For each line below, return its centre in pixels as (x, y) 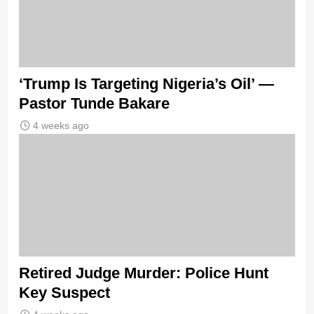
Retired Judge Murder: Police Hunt (144, 273)
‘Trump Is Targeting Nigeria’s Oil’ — (146, 84)
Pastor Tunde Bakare (94, 104)
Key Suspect (64, 293)
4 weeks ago (61, 126)
